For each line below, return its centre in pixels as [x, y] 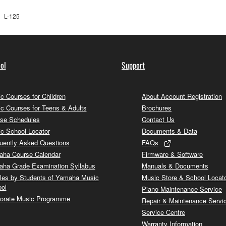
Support [133, 65]
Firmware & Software [172, 154]
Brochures [157, 107]
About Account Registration [182, 96]
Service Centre [163, 212]
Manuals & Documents [175, 165]
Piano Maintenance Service [182, 189]
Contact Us [158, 119]
